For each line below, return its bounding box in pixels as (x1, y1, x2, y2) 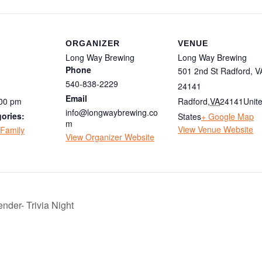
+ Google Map (201, 110, 254, 122)
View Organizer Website (65, 130, 154, 143)
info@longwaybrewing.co (65, 106, 158, 118)
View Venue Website (178, 123, 253, 135)
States (178, 110, 201, 122)
